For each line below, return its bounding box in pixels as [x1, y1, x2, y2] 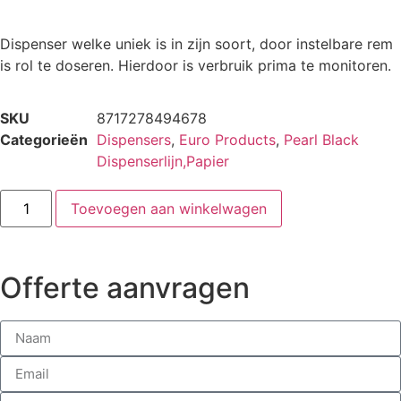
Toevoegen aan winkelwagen [71, 199, 268, 218]
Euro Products [179, 130, 276, 149]
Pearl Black [284, 130, 359, 149]
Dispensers [97, 130, 171, 149]
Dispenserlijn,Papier [97, 151, 229, 170]
